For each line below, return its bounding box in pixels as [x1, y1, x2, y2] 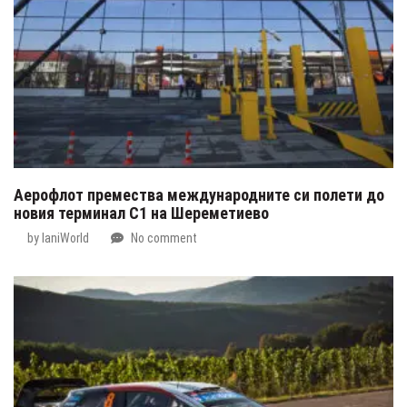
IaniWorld [42, 230, 89, 245]
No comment [131, 230, 197, 245]
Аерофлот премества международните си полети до [14, 184, 384, 204]
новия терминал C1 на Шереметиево [14, 203, 269, 223]
